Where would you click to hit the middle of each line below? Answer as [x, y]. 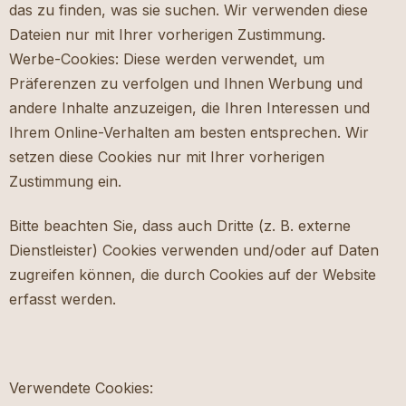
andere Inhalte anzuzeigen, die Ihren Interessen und [189, 108]
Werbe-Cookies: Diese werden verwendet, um [167, 59]
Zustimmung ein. [65, 182]
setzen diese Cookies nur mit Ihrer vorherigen [167, 157]
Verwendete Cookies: [81, 388]
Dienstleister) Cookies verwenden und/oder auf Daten [194, 251]
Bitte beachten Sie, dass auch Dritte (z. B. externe [180, 226]
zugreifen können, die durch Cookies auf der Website [193, 275]
